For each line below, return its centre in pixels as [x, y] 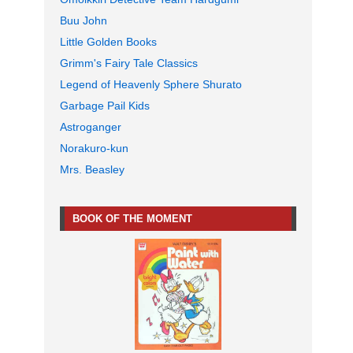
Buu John [84, 21]
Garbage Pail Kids [105, 106]
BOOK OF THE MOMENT [132, 219]
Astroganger [91, 127]
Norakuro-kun [94, 149]
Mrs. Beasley [92, 170]
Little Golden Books [108, 42]
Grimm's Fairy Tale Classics [129, 63]
